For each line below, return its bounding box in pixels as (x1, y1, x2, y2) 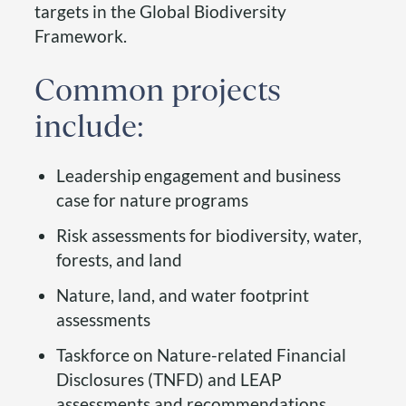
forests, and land (56, 249, 182, 271)
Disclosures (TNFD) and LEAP (56, 369, 282, 391)
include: (34, 109, 144, 144)
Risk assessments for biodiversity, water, (56, 225, 362, 246)
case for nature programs (56, 189, 248, 211)
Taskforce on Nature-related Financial (56, 344, 346, 366)
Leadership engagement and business (56, 165, 341, 187)
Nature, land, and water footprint (56, 285, 309, 306)
